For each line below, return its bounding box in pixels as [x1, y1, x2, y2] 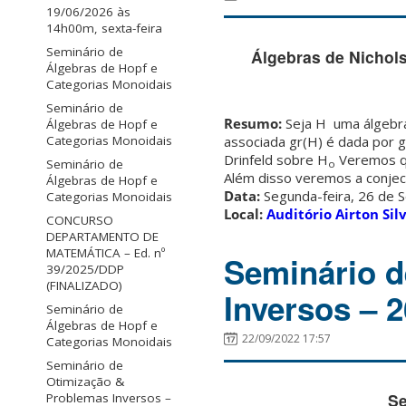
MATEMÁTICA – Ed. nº [46, 245, 165, 262]
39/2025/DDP [46, 261, 124, 278]
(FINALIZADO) [46, 277, 122, 295]
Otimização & [46, 373, 124, 391]
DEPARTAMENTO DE [46, 228, 159, 246]
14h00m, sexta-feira [46, 20, 162, 37]
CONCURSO [46, 212, 113, 229]
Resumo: [224, 113, 282, 132]
